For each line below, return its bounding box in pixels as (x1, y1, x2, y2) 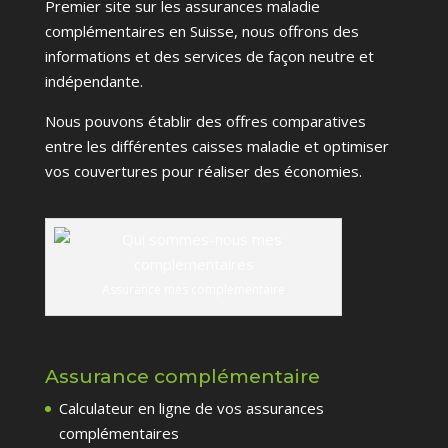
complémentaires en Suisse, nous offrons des (44, 21, 359, 42)
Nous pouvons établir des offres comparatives (44, 111, 366, 132)
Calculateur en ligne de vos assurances (58, 398, 324, 419)
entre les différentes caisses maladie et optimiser (44, 136, 389, 157)
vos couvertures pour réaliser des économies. (44, 161, 362, 182)
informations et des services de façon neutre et (44, 46, 374, 67)
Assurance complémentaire (44, 365, 320, 389)
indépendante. (44, 71, 143, 92)
